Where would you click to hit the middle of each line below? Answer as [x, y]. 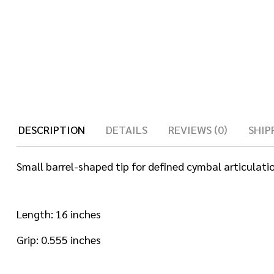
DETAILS [127, 129]
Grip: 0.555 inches [59, 240]
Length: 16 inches [59, 214]
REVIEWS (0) [198, 129]
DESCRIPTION [52, 129]
